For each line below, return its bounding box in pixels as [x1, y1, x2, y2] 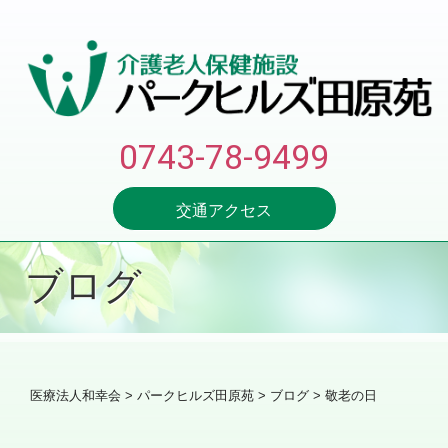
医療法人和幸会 [30, 388, 121, 404]
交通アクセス [176, 202, 272, 220]
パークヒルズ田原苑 [137, 388, 254, 404]
